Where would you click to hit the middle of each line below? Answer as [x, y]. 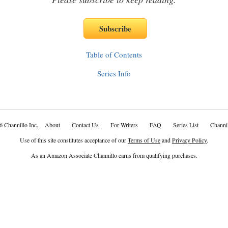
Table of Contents [114, 54]
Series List [186, 125]
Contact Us [85, 125]
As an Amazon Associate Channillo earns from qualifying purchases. [114, 155]
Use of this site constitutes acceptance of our [74, 140]
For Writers [124, 125]
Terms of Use [144, 140]
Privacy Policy [189, 140]
